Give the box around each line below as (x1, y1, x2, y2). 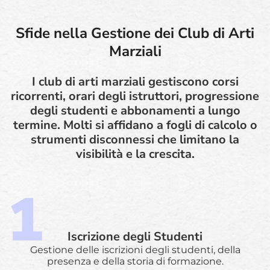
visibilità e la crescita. (75, 145, 195, 162)
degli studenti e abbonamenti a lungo (30, 102, 240, 119)
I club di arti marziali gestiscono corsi (31, 73, 239, 90)
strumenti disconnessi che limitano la (31, 131, 239, 148)
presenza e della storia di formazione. (46, 255, 224, 267)
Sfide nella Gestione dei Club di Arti (16, 23, 254, 43)
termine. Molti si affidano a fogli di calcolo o (13, 116, 257, 133)
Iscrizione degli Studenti (67, 228, 202, 245)
